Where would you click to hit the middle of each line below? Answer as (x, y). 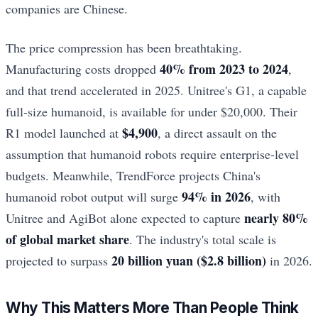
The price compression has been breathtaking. (124, 47)
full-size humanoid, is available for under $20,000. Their (152, 111)
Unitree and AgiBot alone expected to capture (125, 218)
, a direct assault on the (217, 132)
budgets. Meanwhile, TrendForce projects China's (133, 175)
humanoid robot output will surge (94, 196)
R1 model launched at (64, 132)
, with (265, 196)
